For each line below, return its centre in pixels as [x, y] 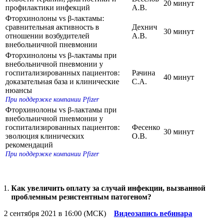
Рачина [144, 73]
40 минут [179, 77]
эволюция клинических [45, 136]
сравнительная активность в [52, 27]
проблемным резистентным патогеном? [81, 197]
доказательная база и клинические [62, 81]
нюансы [19, 90]
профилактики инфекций [48, 7]
